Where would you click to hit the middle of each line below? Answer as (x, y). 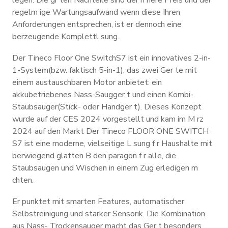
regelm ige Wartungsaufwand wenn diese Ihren (96, 12)
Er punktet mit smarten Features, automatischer (98, 202)
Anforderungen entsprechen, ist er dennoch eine (97, 24)
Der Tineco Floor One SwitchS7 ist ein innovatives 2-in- (111, 58)
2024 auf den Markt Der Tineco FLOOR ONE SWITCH (110, 131)
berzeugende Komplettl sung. (66, 37)
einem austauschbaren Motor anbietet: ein (87, 82)
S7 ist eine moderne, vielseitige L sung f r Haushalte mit (112, 144)
